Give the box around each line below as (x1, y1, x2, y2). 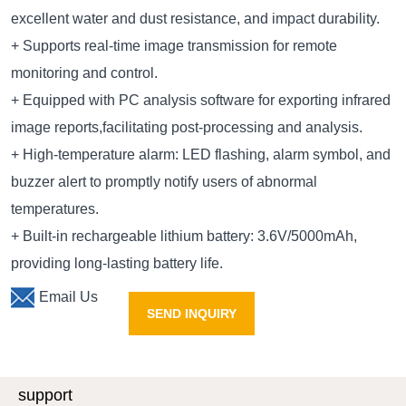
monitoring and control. (11, 65, 158, 81)
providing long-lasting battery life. (11, 256, 223, 271)
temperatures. (11, 201, 99, 217)
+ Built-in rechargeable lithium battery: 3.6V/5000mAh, (11, 228, 357, 244)
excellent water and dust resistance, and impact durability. (11, 11, 380, 26)
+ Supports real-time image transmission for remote (11, 38, 337, 53)
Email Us (39, 289, 98, 304)
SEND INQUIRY (147, 306, 237, 321)
